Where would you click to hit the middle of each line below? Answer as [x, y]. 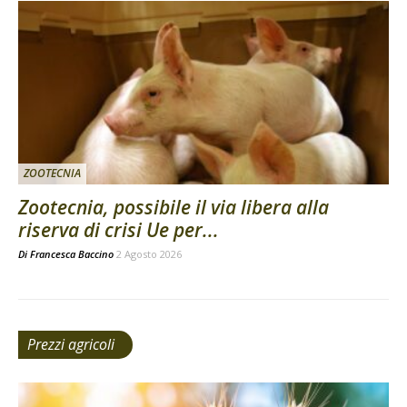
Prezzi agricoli [71, 344]
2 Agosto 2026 [149, 253]
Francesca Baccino [72, 253]
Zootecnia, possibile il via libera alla [174, 207]
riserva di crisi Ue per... [119, 229]
